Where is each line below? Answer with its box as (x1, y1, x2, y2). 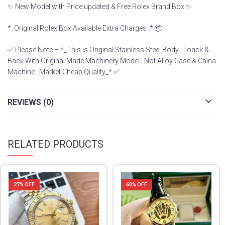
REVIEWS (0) (8, 97, 54, 107)
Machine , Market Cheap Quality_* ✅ (8, 68, 120, 76)
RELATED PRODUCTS (8, 138, 103, 150)
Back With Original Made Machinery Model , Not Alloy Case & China (8, 57, 216, 65)
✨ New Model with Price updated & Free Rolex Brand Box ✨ (8, 3, 192, 11)
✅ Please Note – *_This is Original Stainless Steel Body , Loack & (8, 46, 209, 54)
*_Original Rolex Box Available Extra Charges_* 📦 (8, 24, 162, 33)
